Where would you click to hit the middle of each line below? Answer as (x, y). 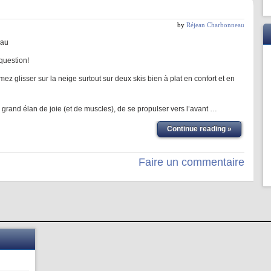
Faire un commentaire (191, 162)
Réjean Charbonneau (215, 25)
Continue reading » (199, 129)
